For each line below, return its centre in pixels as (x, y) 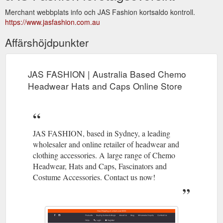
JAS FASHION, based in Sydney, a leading (102, 133)
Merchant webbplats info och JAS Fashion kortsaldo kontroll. (100, 12)
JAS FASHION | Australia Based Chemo (107, 74)
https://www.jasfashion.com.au (53, 22)
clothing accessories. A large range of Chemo (104, 155)
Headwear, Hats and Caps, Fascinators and (100, 166)
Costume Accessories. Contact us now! (94, 177)
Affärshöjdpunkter (47, 42)
